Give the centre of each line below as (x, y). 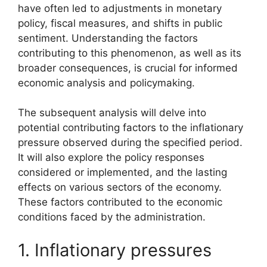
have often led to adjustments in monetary (120, 8)
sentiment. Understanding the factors (108, 38)
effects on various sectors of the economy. (120, 187)
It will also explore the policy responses (111, 158)
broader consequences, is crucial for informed (128, 68)
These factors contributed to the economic (120, 202)
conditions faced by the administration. (112, 217)
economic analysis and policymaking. (106, 83)
